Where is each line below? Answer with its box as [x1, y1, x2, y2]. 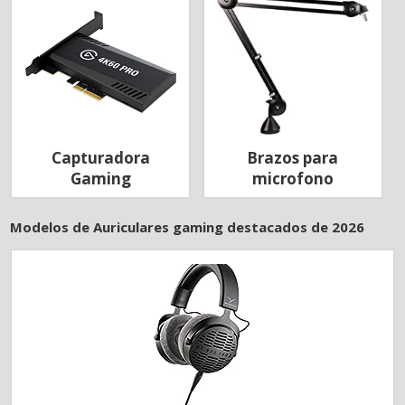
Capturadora [51, 146, 150, 168]
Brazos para [247, 146, 339, 168]
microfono [251, 167, 334, 189]
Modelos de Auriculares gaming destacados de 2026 [10, 218, 365, 237]
